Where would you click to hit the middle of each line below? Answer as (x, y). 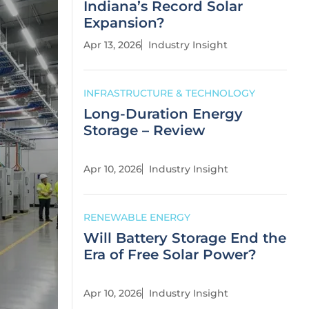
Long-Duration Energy (163, 114)
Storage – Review (144, 130)
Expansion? (124, 23)
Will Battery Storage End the (185, 238)
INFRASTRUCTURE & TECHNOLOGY (169, 93)
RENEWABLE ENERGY (137, 217)
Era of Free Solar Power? (170, 255)
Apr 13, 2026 (112, 45)
